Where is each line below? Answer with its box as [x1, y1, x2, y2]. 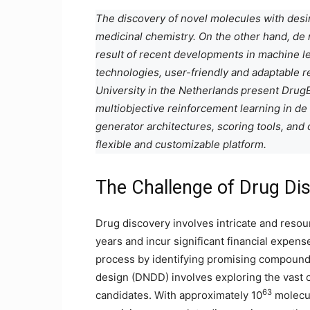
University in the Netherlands [95, 84, 239, 97]
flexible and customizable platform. [95, 138, 266, 151]
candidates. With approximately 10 [95, 289, 262, 302]
